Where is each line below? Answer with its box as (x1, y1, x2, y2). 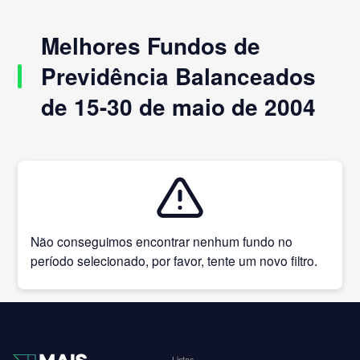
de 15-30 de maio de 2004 (41, 90, 317, 123)
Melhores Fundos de (41, 29, 261, 62)
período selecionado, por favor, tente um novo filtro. (31, 251, 318, 269)
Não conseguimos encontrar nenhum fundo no (31, 231, 293, 250)
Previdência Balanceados (41, 59, 317, 92)
